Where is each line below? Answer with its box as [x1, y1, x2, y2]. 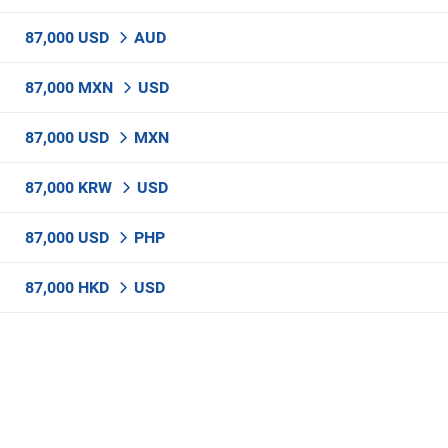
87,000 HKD [25, 278, 113, 297]
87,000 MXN [25, 78, 117, 97]
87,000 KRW [25, 178, 116, 197]
